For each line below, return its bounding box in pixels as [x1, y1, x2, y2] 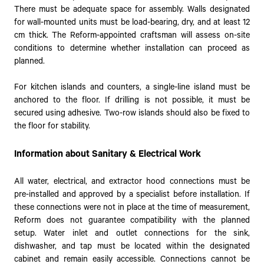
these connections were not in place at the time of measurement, [14, 203, 250, 213]
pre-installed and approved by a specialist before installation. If [14, 190, 250, 200]
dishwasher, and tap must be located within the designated [14, 242, 250, 252]
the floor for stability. [14, 121, 90, 131]
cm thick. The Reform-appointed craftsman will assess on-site [14, 31, 250, 40]
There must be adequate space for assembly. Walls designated [14, 5, 250, 14]
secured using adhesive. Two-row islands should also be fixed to [14, 108, 250, 118]
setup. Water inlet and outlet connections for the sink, [14, 229, 250, 239]
